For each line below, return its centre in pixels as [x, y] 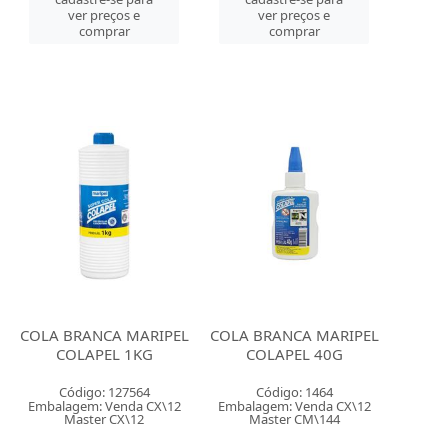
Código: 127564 [104, 392]
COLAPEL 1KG [104, 354]
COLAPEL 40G [294, 354]
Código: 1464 [294, 392]
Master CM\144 [294, 419]
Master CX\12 [104, 419]
